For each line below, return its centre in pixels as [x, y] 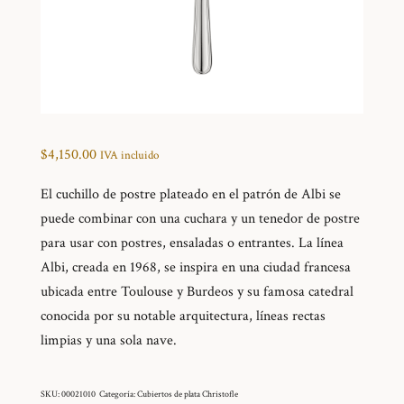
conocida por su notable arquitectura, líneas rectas [183, 317]
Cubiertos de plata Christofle [187, 395]
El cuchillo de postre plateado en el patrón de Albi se [190, 195]
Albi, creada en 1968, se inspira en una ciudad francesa [195, 268]
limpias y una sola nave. [108, 341]
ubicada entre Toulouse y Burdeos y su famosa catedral [197, 292]
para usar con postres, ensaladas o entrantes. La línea [192, 243]
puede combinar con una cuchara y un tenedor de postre [200, 219]
